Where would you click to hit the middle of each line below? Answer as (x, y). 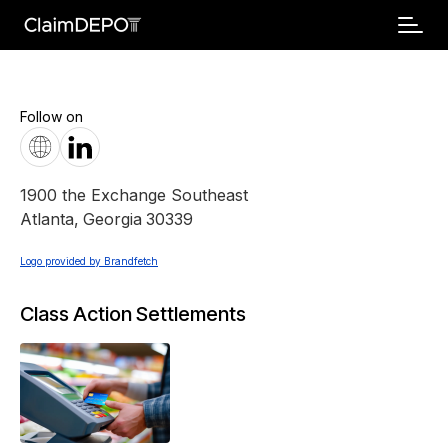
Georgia (112, 219)
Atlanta (47, 219)
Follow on (51, 116)
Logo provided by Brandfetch (89, 261)
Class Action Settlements (133, 314)
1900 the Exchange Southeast (134, 195)
